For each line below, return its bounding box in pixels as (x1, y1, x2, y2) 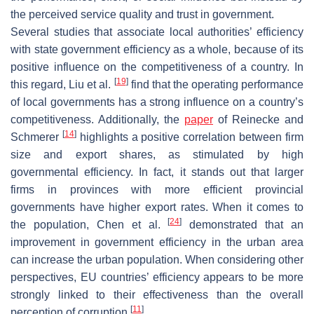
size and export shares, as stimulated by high (11, 149, 303, 161)
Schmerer (11, 131, 62, 144)
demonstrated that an (182, 219, 303, 231)
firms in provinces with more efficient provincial (11, 184, 303, 196)
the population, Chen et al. (11, 219, 168, 231)
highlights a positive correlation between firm (76, 131, 304, 144)
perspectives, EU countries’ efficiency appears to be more (11, 271, 303, 284)
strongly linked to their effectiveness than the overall (11, 289, 303, 301)
